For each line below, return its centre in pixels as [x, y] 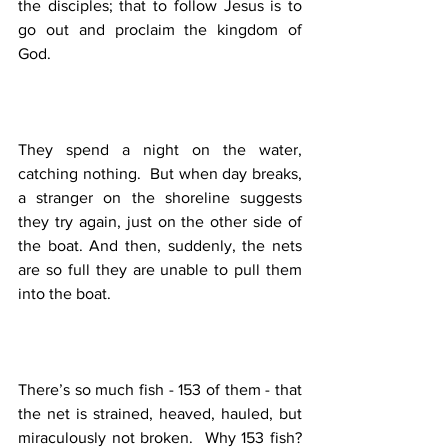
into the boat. [66, 294]
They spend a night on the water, [160, 150]
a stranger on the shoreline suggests [160, 198]
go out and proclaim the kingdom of [160, 30]
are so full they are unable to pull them [160, 270]
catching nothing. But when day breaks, [160, 174]
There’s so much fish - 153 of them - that [160, 390]
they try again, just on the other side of [160, 222]
